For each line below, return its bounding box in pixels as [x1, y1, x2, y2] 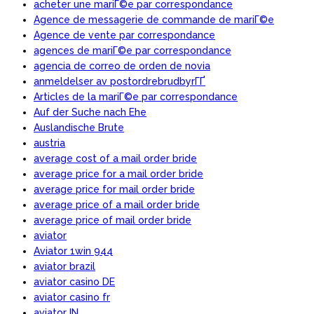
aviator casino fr [34, 291, 110, 303]
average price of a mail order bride [34, 198, 200, 210]
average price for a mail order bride [34, 168, 203, 179]
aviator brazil [34, 260, 95, 272]
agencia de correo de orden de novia [34, 60, 210, 71]
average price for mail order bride [34, 183, 195, 195]
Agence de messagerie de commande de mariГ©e [34, 13, 274, 25]
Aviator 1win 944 [34, 245, 113, 257]
